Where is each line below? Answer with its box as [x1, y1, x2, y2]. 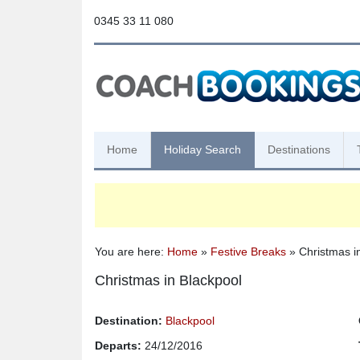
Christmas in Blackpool [95, 272, 242, 288]
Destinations [268, 143, 330, 156]
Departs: [95, 339, 141, 352]
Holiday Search [164, 143, 241, 156]
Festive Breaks [211, 245, 286, 258]
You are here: [95, 245, 167, 258]
